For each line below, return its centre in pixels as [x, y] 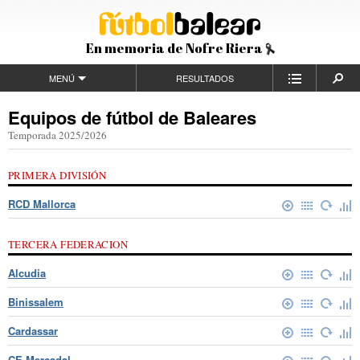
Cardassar [33, 331]
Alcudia [27, 273]
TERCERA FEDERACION [68, 245]
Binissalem [36, 302]
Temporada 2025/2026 [57, 135]
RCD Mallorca [42, 204]
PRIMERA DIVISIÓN [57, 176]
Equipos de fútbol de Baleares [132, 117]
